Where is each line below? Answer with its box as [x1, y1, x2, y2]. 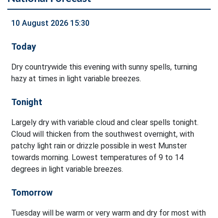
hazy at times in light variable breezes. [11, 74, 141, 84]
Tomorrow [11, 187, 53, 198]
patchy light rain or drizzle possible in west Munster [11, 141, 187, 151]
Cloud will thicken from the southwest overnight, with [11, 129, 194, 139]
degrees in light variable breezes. [11, 164, 123, 174]
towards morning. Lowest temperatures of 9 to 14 [11, 153, 183, 163]
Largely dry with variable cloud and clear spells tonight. [11, 118, 199, 127]
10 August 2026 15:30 [11, 18, 90, 28]
